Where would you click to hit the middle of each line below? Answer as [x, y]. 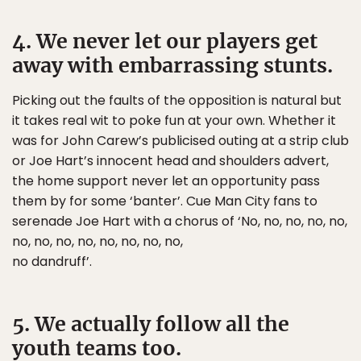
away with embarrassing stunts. [172, 65]
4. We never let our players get [165, 41]
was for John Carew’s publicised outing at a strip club [180, 140]
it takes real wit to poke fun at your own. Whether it [174, 120]
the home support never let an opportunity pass [166, 180]
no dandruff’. [52, 261]
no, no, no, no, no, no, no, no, [98, 241]
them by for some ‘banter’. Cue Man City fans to [165, 201]
